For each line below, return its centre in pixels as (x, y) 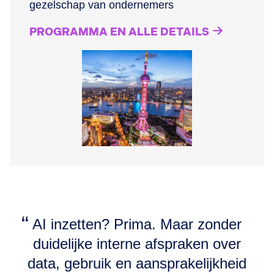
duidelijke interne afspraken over (137, 243)
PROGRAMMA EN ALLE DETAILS (119, 32)
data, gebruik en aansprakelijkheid (137, 263)
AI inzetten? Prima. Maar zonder (137, 224)
